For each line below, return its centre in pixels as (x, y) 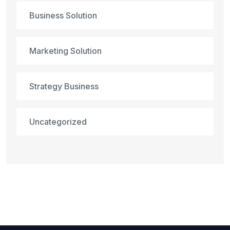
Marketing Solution (65, 51)
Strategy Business (64, 86)
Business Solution (63, 15)
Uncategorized (58, 122)
